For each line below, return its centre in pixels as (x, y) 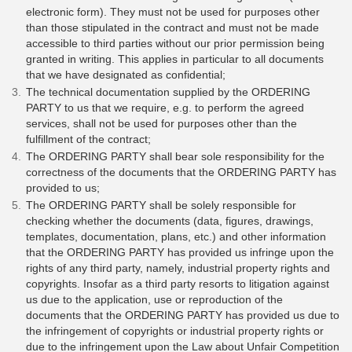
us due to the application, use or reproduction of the (154, 300)
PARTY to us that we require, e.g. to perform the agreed (165, 108)
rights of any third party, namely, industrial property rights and (178, 268)
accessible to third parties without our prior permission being (175, 44)
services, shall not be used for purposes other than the (161, 124)
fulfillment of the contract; (88, 139)
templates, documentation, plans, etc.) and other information (176, 237)
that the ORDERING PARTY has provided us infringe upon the (180, 253)
